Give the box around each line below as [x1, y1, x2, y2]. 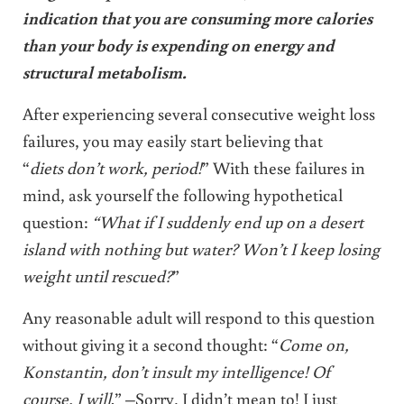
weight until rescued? [22, 263, 172, 287]
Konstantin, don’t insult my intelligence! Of [22, 359, 330, 382]
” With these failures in [201, 155, 365, 179]
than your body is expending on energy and [22, 32, 334, 56]
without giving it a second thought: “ [22, 332, 279, 355]
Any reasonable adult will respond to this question [22, 305, 375, 328]
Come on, [278, 332, 349, 355]
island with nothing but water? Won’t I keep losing [22, 236, 380, 260]
